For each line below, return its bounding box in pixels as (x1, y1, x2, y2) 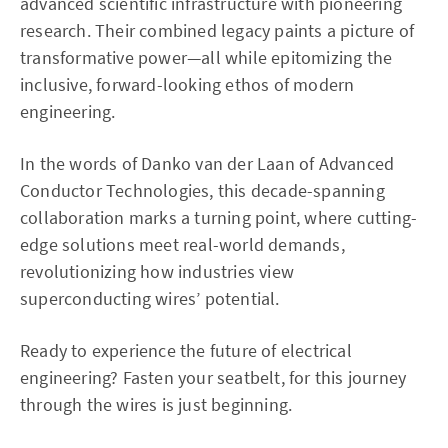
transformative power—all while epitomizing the (20, 46, 393, 69)
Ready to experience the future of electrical (20, 339, 352, 362)
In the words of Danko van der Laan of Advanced (20, 152, 395, 175)
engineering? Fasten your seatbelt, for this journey (20, 366, 407, 389)
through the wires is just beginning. (20, 393, 293, 416)
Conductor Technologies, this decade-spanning (20, 179, 385, 202)
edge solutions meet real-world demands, (20, 233, 345, 256)
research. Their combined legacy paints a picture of (20, 19, 415, 42)
